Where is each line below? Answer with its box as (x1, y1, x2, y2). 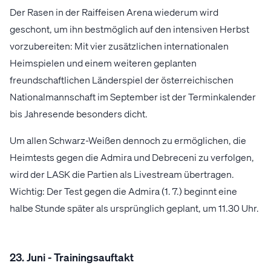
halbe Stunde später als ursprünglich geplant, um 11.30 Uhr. (10, 201, 259, 215)
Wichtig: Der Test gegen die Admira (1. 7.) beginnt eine (10, 184, 237, 198)
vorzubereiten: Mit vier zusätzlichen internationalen (10, 39, 229, 53)
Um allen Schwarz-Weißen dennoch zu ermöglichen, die (10, 134, 246, 147)
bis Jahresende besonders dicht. (10, 107, 148, 120)
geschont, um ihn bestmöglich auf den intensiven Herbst (10, 22, 249, 36)
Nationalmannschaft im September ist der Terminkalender (10, 90, 256, 103)
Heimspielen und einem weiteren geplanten (10, 56, 197, 70)
